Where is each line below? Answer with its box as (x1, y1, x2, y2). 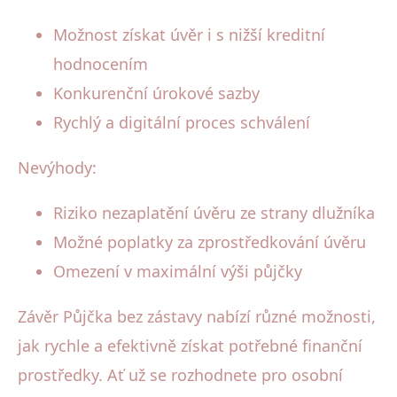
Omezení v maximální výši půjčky (53, 260, 302, 282)
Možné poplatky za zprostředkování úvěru (53, 230, 366, 253)
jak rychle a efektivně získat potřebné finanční (18, 334, 362, 356)
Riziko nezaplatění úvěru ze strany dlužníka (53, 201, 375, 223)
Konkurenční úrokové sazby (53, 82, 260, 104)
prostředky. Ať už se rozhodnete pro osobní (18, 363, 343, 385)
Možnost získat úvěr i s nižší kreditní (53, 23, 325, 45)
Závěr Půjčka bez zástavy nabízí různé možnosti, (18, 305, 376, 327)
